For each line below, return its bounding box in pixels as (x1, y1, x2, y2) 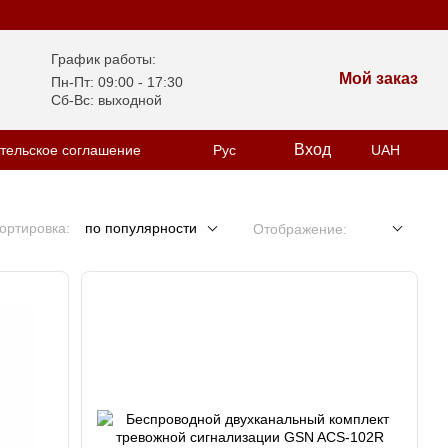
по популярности (85, 220, 197, 236)
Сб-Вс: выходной (51, 92, 162, 108)
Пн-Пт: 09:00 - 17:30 (51, 74, 183, 90)
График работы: (51, 51, 156, 67)
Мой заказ (339, 70, 418, 87)
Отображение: (253, 221, 347, 237)
